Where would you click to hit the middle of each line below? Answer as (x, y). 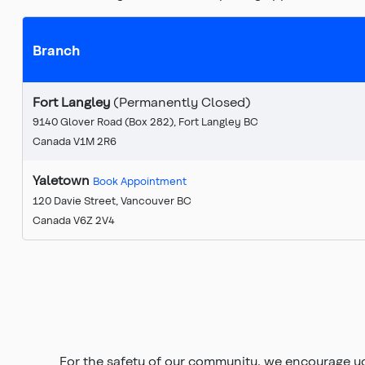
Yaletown (63, 179)
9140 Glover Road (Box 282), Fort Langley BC (145, 121)
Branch (56, 49)
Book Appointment (140, 180)
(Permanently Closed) (182, 101)
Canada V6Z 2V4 (74, 219)
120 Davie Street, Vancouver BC (112, 200)
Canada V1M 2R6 (75, 140)
